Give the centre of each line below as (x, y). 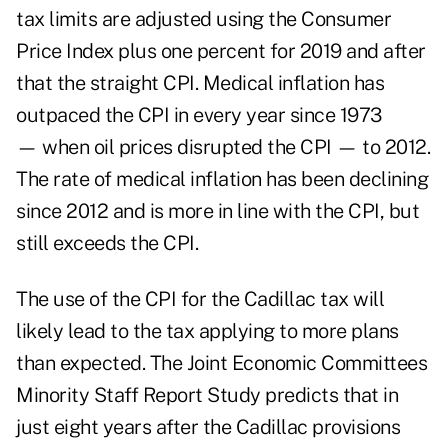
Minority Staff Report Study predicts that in (207, 395)
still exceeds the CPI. (107, 243)
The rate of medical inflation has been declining (222, 179)
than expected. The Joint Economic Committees (221, 363)
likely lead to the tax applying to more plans (207, 331)
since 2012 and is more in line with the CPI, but (217, 211)
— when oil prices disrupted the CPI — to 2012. (223, 147)
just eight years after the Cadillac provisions (208, 427)
